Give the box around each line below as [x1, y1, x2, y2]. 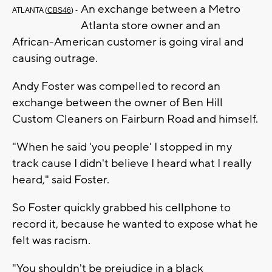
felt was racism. [12, 233, 90, 248]
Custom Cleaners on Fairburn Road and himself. [12, 112, 258, 127]
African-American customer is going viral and [12, 35, 243, 50]
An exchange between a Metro [81, 2, 240, 17]
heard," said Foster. [12, 172, 109, 188]
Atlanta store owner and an [81, 18, 220, 33]
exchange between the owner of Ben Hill [12, 95, 223, 110]
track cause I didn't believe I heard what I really [12, 156, 251, 171]
